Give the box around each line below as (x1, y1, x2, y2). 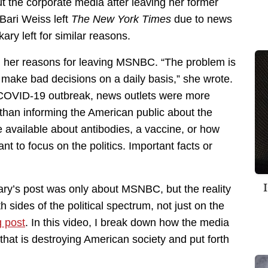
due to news (171, 13, 232, 26)
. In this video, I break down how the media (25, 217, 229, 229)
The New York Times (71, 13, 171, 26)
